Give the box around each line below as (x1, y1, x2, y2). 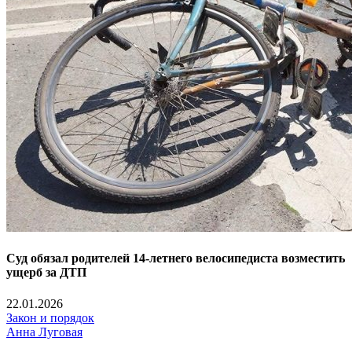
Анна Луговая (6, 324, 82, 339)
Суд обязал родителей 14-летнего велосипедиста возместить (6, 251, 345, 266)
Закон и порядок (6, 310, 94, 324)
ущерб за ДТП (6, 266, 86, 280)
